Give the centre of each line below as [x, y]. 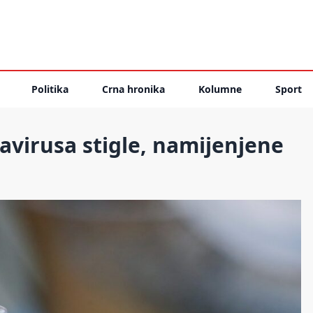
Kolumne [220, 89]
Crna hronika [133, 89]
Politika [50, 89]
